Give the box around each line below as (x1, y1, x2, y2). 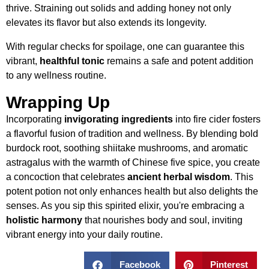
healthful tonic (40, 55, 104, 66)
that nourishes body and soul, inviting (82, 214, 243, 225)
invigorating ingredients (64, 113, 173, 124)
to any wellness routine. (6, 70, 106, 80)
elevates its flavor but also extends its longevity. (6, 17, 207, 28)
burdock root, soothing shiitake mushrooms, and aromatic (6, 142, 248, 153)
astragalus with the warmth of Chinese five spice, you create (6, 157, 260, 168)
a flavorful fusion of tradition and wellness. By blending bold (6, 128, 258, 139)
